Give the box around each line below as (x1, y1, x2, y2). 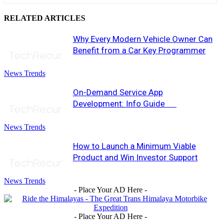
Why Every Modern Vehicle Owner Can (73, 34, 213, 44)
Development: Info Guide (73, 99, 177, 109)
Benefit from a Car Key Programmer (73, 45, 206, 55)
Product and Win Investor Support (73, 152, 198, 163)
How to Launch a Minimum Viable (73, 141, 196, 151)
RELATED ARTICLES (4, 14, 85, 23)
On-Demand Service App (73, 87, 163, 98)
